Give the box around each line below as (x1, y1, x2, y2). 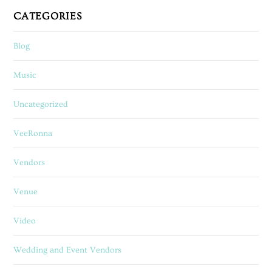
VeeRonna (13, 128, 53, 138)
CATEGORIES (13, 10, 82, 23)
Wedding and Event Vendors (13, 245, 122, 255)
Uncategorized (13, 99, 69, 109)
